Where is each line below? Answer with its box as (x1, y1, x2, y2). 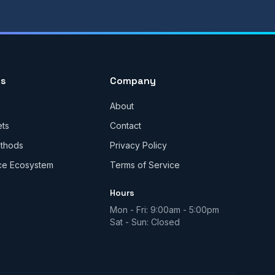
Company (110, 74, 157, 87)
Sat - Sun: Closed (110, 217, 180, 227)
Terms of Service (110, 160, 180, 170)
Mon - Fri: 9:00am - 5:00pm (110, 204, 220, 215)
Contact (110, 120, 142, 131)
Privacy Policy (110, 140, 168, 150)
